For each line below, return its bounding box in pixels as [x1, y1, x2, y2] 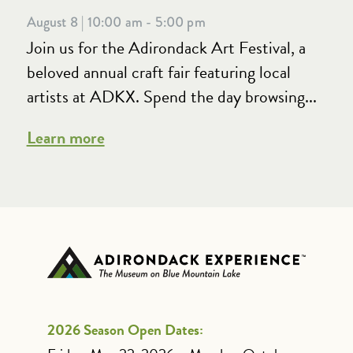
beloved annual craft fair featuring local [26, 59, 291, 86]
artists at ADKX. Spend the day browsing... [26, 84, 317, 110]
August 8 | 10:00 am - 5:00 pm [26, 12, 206, 33]
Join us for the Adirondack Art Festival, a [26, 35, 306, 61]
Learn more [26, 124, 105, 151]
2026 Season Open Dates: [46, 318, 203, 341]
